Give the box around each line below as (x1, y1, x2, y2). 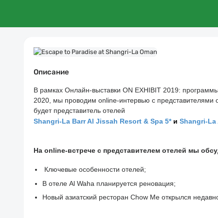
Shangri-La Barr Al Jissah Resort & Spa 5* (34, 117, 173, 125)
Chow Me (130, 193, 160, 201)
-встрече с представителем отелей (65, 146, 188, 154)
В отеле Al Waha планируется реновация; (42, 179, 176, 187)
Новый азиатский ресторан (42, 193, 130, 201)
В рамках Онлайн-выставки (34, 86, 123, 94)
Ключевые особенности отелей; (44, 165, 146, 173)
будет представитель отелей (34, 106, 127, 114)
